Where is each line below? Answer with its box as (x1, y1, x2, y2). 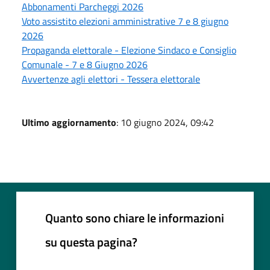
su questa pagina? (45, 232, 137, 251)
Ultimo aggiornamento (22, 115, 116, 130)
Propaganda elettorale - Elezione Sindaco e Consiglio (22, 42, 236, 57)
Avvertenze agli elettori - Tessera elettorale (22, 71, 200, 86)
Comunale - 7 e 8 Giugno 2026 (22, 57, 148, 72)
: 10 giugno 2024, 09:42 (116, 115, 214, 130)
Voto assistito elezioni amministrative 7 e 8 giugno (22, 13, 228, 28)
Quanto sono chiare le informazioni (45, 208, 224, 227)
